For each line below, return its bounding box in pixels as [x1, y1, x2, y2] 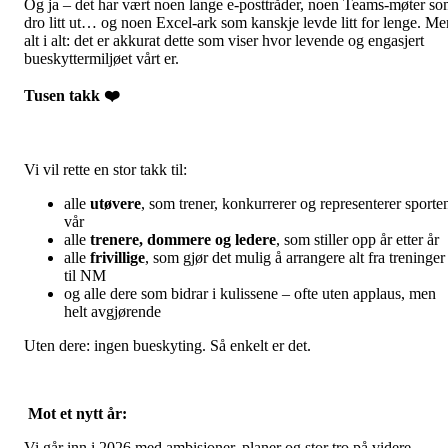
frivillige [90, 248, 145, 266]
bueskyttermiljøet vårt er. [24, 49, 179, 67]
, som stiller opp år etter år [276, 230, 439, 248]
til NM [64, 266, 106, 284]
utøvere [90, 194, 141, 212]
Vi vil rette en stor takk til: [24, 160, 187, 178]
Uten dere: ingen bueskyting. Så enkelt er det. [24, 336, 311, 354]
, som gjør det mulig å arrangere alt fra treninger [145, 248, 445, 266]
